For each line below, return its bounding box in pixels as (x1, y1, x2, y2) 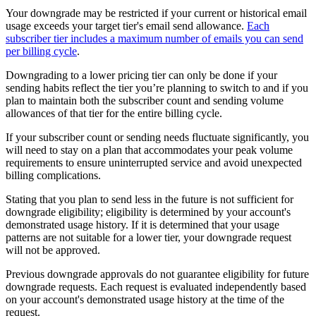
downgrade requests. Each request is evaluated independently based (6, 280, 306, 293)
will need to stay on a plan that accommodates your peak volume (6, 143, 293, 156)
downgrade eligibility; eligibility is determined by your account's (6, 205, 291, 218)
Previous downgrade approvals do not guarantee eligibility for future (6, 267, 309, 280)
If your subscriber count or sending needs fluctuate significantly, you (6, 130, 309, 143)
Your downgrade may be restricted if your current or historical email (6, 6, 307, 19)
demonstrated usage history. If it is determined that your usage (6, 218, 279, 231)
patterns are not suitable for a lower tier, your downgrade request (6, 231, 291, 243)
